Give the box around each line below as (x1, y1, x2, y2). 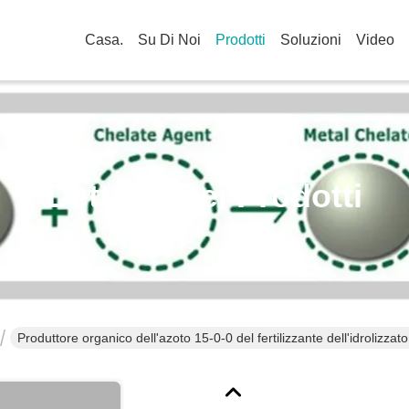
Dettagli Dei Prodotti (47, 177, 362, 215)
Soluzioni (280, 32, 341, 47)
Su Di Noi (138, 32, 201, 47)
